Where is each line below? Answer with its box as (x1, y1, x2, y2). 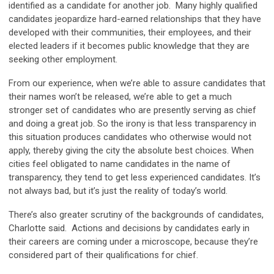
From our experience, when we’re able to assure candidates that (9, 78, 265, 89)
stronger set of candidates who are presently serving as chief (9, 105, 256, 116)
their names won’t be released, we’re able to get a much (9, 91, 232, 103)
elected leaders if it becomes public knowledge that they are (9, 40, 250, 52)
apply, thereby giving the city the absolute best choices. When (9, 145, 254, 157)
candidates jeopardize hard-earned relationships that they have (9, 13, 261, 25)
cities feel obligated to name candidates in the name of (9, 158, 231, 170)
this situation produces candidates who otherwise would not (9, 131, 251, 143)
